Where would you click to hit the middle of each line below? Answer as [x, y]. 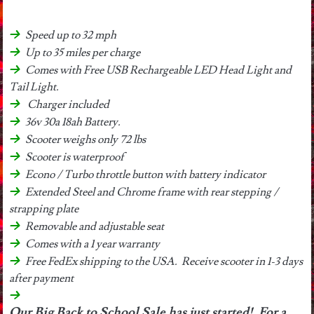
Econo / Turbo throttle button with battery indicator [145, 174]
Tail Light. [34, 87]
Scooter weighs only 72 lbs [85, 139]
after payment [42, 278]
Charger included [67, 104]
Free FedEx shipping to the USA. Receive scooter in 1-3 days [164, 261]
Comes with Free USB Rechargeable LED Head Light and [158, 70]
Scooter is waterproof [74, 157]
